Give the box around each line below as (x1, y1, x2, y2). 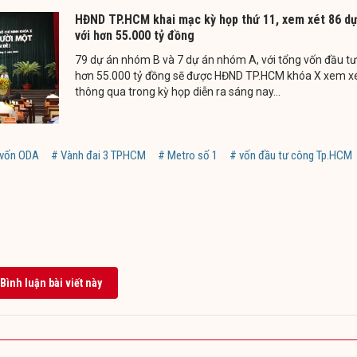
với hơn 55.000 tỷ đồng (75, 27, 194, 43)
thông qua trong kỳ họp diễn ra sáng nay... (75, 84, 280, 98)
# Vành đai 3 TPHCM (51, 147, 146, 163)
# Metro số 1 (158, 147, 218, 163)
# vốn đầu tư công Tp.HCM (229, 147, 352, 163)
